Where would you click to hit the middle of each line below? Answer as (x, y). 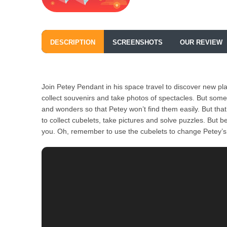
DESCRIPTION (73, 42)
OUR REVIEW (201, 42)
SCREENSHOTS (138, 42)
